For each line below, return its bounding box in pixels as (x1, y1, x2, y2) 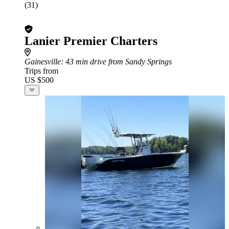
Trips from (25, 66, 58, 75)
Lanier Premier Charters (25, 34, 157, 48)
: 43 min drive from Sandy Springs (61, 57, 172, 66)
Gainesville (25, 57, 61, 66)
